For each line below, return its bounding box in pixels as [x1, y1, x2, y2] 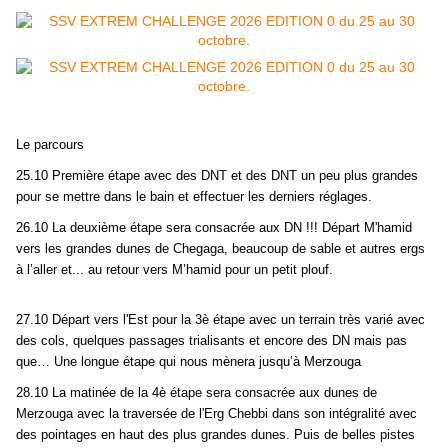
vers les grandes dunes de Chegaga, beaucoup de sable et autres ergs [16, 241, 425, 257]
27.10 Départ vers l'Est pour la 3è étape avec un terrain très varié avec [16, 312, 425, 328]
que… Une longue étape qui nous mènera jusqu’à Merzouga [16, 354, 361, 370]
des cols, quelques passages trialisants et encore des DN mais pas [16, 333, 407, 349]
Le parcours [16, 137, 84, 153]
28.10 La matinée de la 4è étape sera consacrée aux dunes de [16, 385, 377, 401]
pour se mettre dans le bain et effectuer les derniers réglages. [16, 189, 372, 205]
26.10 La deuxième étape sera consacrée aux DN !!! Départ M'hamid [16, 220, 412, 236]
